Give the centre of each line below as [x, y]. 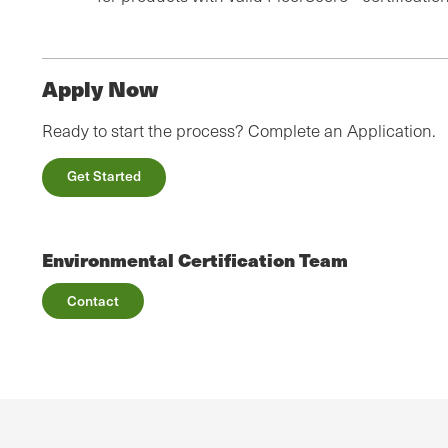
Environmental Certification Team [195, 260]
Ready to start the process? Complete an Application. [239, 131]
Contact [93, 301]
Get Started [104, 176]
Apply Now [100, 89]
